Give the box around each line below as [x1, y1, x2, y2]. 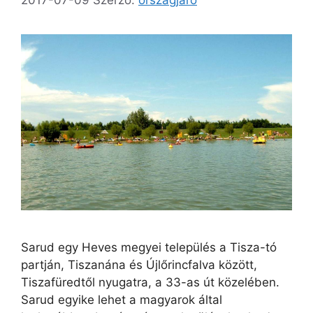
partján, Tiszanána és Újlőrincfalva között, [21, 257, 257, 272]
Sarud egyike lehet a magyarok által [21, 292, 222, 307]
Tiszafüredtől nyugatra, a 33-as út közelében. [21, 275, 279, 289]
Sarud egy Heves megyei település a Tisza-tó [21, 240, 277, 254]
